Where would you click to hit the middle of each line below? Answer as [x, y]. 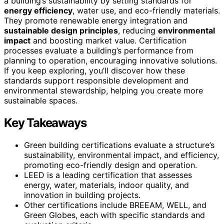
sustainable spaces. [41, 100]
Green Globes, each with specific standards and [114, 215]
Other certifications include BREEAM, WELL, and [115, 205]
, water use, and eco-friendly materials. [146, 10]
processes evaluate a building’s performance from [99, 50]
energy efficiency [38, 10]
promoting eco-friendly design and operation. [110, 165]
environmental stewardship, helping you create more [103, 90]
